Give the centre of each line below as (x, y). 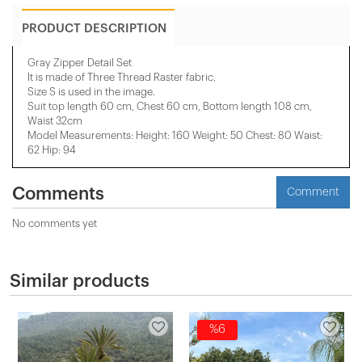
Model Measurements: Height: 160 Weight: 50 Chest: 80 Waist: (175, 135)
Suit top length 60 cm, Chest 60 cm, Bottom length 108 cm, (170, 106)
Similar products (80, 281)
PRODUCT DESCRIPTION (94, 29)
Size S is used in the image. (91, 92)
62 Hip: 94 (52, 150)
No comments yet (55, 223)
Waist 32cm (55, 121)
